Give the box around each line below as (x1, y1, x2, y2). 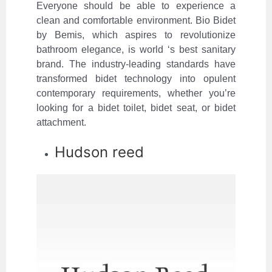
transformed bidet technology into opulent (36, 73, 236, 84)
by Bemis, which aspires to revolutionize (36, 30, 236, 41)
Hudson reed (55, 143, 144, 161)
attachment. (36, 117, 86, 128)
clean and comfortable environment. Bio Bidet (36, 15, 236, 26)
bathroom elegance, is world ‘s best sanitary (36, 44, 236, 55)
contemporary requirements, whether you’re (36, 88, 236, 99)
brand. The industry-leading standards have (36, 59, 236, 70)
